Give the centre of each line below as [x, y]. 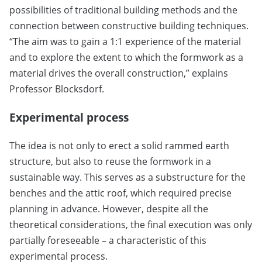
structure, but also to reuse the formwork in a [110, 162]
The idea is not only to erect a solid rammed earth [119, 146]
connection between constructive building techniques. [129, 26]
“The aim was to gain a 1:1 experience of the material [125, 42]
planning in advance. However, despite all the [109, 209]
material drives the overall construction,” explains [119, 73]
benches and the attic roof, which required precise [120, 193]
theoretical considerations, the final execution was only [131, 225]
